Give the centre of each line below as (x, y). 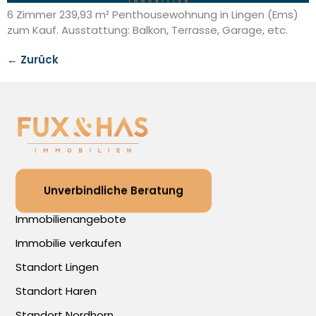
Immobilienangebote (71, 219)
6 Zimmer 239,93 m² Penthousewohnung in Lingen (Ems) (153, 15)
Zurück (38, 60)
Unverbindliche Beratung (114, 190)
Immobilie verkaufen (69, 243)
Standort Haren (56, 291)
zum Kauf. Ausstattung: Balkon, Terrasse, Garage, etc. (147, 30)
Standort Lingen (57, 267)
